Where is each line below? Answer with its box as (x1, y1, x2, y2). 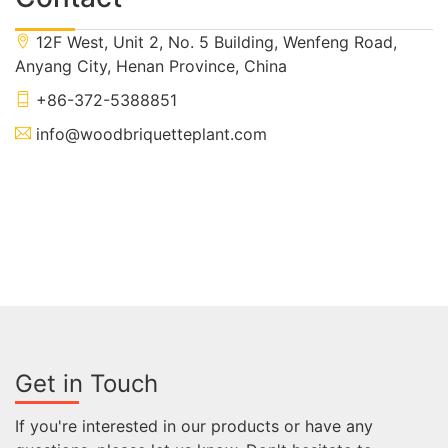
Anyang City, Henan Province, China (15, 55, 287, 76)
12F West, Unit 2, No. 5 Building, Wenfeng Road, (31, 31, 397, 52)
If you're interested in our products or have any (15, 415, 373, 436)
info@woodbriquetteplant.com (31, 123, 267, 144)
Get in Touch (15, 368, 158, 398)
